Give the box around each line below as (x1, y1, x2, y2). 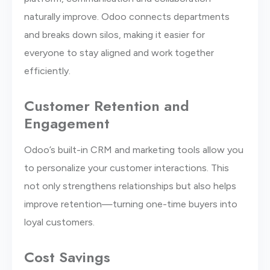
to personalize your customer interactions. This (24, 162, 229, 174)
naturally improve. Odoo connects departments (24, 10, 230, 22)
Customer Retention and (24, 95, 189, 116)
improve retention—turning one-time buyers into (24, 198, 237, 210)
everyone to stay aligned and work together (24, 46, 214, 58)
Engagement (24, 112, 110, 134)
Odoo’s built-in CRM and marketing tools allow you (24, 143, 243, 155)
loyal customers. (24, 216, 95, 228)
